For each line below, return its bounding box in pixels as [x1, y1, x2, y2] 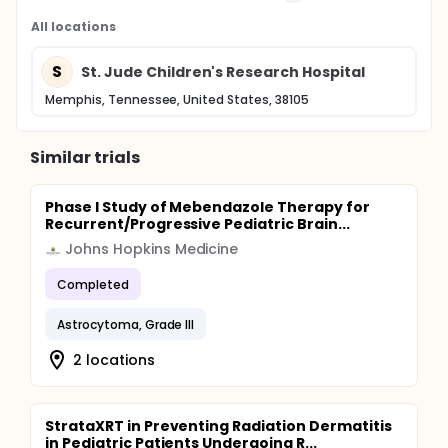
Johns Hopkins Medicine [65, 239, 239, 259]
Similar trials [30, 146, 140, 169]
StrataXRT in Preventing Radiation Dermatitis [45, 416, 392, 436]
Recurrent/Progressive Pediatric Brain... [45, 214, 350, 234]
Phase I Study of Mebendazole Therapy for [45, 197, 370, 217]
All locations [31, 18, 116, 35]
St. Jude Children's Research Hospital [81, 61, 365, 82]
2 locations [73, 349, 155, 370]
